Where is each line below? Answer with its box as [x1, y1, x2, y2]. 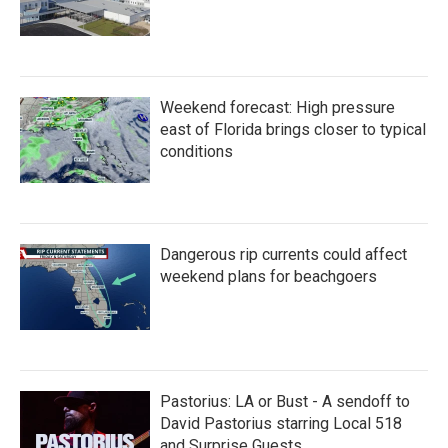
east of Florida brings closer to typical [160, 120, 426, 140]
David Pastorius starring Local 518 [160, 414, 402, 434]
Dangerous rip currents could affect [160, 245, 407, 265]
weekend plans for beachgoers [160, 267, 377, 287]
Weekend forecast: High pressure [160, 98, 395, 118]
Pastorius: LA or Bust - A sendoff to [160, 392, 410, 412]
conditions [160, 142, 233, 162]
